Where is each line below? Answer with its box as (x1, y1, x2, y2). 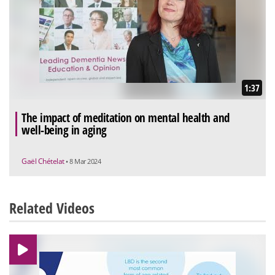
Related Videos (9, 198, 95, 219)
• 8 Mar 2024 (66, 157, 101, 166)
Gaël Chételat (21, 156, 66, 167)
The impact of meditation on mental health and (21, 110, 230, 126)
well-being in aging (21, 122, 107, 139)
